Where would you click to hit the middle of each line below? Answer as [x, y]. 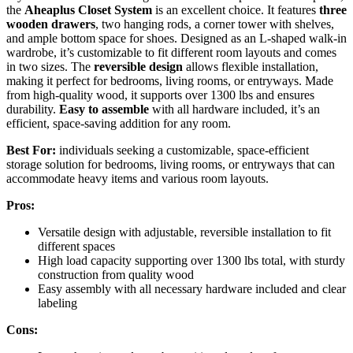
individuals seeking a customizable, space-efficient [182, 150]
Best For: [31, 150]
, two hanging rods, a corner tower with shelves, [215, 24]
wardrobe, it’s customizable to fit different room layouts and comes [171, 52]
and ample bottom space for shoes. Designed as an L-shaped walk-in [176, 38]
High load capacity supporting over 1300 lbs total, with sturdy [191, 260]
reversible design [138, 66]
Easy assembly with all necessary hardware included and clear [192, 288]
